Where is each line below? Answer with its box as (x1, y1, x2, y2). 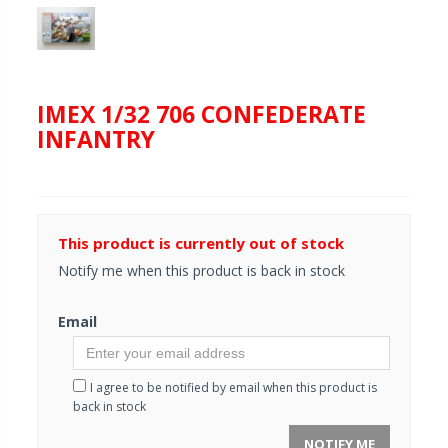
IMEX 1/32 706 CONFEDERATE (37, 98, 366, 131)
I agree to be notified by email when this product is (90, 379, 377, 397)
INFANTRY (37, 123, 155, 156)
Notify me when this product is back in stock (58, 261, 345, 281)
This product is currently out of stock (58, 233, 344, 254)
